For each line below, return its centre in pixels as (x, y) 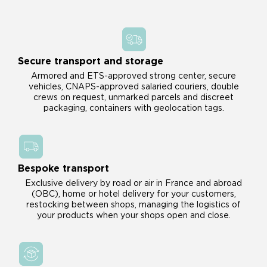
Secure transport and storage (91, 61)
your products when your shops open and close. (133, 215)
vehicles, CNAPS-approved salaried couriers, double (133, 87)
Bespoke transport (63, 168)
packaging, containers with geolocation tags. (133, 108)
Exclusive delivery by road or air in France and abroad (133, 183)
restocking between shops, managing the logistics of (133, 205)
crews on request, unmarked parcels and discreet (133, 97)
